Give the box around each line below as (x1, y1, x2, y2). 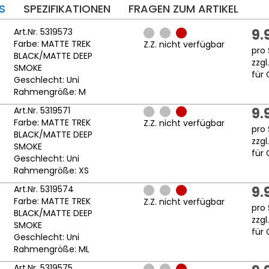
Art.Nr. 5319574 (13, 183, 74, 196)
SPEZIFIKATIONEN (23, 1, 110, 17)
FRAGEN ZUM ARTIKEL (128, 1, 238, 17)
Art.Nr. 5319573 (13, 26, 73, 38)
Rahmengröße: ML (13, 243, 89, 256)
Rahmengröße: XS (13, 165, 89, 177)
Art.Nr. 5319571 (13, 104, 70, 117)
